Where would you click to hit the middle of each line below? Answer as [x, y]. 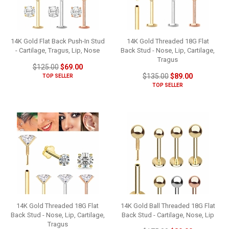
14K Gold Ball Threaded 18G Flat [168, 205]
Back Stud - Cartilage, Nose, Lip [168, 215]
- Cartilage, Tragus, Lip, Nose [58, 50]
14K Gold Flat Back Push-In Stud [58, 41]
